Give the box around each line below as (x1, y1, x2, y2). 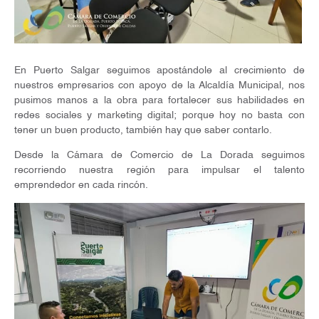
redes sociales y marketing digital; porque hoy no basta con (14, 110, 305, 121)
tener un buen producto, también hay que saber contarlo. (14, 125, 272, 136)
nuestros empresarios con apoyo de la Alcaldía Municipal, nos (14, 80, 305, 91)
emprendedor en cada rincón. (14, 180, 148, 191)
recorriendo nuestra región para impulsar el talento (14, 165, 305, 176)
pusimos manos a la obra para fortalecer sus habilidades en (14, 95, 305, 106)
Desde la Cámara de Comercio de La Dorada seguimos (14, 150, 305, 161)
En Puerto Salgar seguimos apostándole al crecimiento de (14, 66, 305, 76)
